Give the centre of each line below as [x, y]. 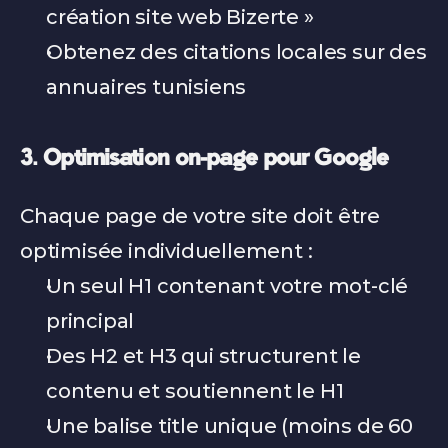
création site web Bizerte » [180, 17]
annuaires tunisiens [146, 87]
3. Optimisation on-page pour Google [204, 160]
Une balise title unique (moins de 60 [229, 426]
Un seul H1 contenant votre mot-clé [227, 286]
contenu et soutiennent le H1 [195, 391]
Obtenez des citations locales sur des [236, 52]
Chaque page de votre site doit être [200, 216]
